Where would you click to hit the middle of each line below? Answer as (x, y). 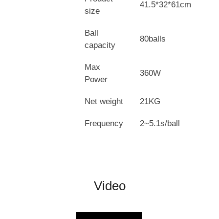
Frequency (104, 124)
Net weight (104, 102)
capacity (100, 45)
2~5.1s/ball (160, 124)
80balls (153, 39)
